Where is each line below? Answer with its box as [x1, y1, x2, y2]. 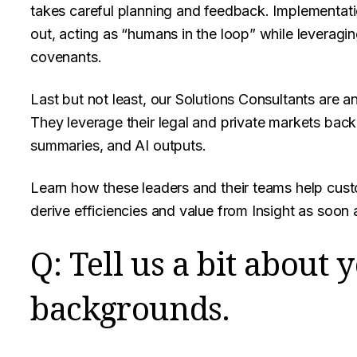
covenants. [30, 49, 102, 65]
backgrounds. [30, 286, 229, 330]
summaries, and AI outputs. [30, 137, 206, 154]
